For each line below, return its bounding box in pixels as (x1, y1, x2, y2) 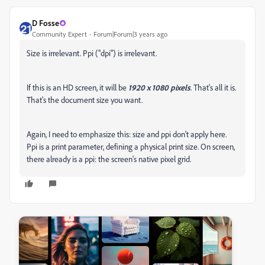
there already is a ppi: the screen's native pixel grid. (27, 154, 191, 164)
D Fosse (32, 18, 59, 28)
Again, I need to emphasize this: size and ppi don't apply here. (27, 129, 227, 139)
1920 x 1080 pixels (128, 82, 190, 92)
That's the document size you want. (27, 95, 143, 105)
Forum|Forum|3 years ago (93, 30, 167, 38)
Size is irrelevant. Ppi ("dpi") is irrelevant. (27, 48, 157, 58)
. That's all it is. (190, 82, 236, 92)
